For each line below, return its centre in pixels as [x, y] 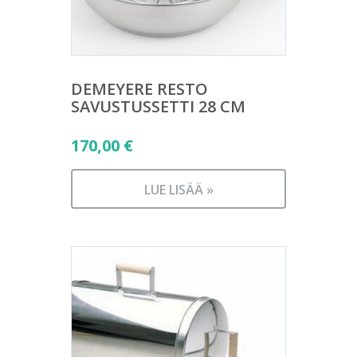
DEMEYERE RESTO [139, 89]
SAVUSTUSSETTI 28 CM [158, 106]
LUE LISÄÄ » [178, 190]
